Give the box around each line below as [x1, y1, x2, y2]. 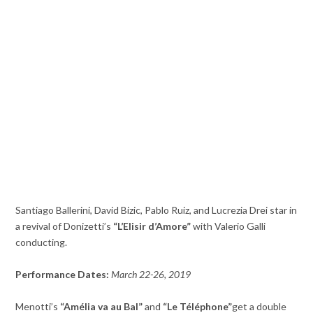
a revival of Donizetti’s [15, 220, 114, 233]
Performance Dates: [15, 268, 110, 281]
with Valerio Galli [191, 220, 266, 233]
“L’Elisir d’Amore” [113, 220, 191, 233]
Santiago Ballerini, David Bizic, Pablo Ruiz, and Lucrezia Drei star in [15, 204, 298, 217]
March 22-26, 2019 [109, 268, 191, 281]
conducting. [15, 236, 68, 249]
